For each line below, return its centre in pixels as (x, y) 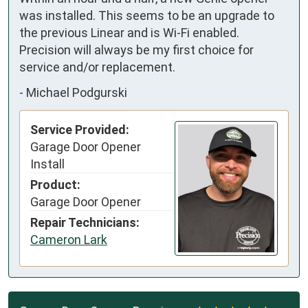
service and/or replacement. (97, 67)
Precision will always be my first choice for (136, 49)
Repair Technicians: (85, 222)
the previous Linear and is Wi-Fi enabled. (129, 32)
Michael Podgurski (77, 93)
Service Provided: (80, 129)
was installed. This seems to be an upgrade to (147, 15)
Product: (55, 184)
